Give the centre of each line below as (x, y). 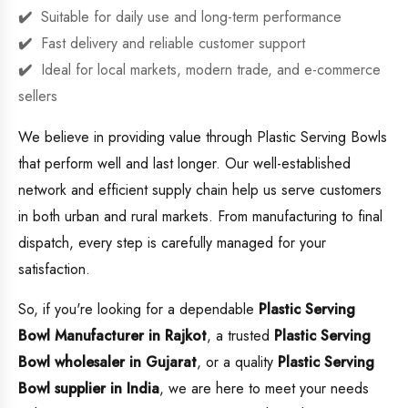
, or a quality (237, 362)
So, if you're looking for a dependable (138, 310)
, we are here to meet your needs (264, 389)
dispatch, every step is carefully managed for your (172, 243)
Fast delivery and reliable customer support (173, 44)
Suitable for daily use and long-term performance (191, 17)
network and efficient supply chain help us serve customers (200, 190)
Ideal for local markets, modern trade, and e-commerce (211, 70)
